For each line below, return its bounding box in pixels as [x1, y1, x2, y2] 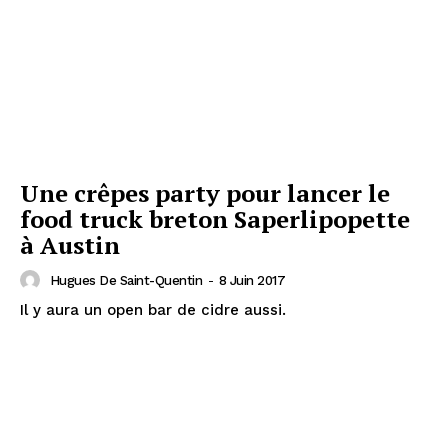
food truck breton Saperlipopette [20, 203, 410, 236]
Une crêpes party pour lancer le [20, 177, 390, 210]
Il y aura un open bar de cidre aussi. [20, 301, 286, 320]
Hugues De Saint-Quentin [49, 272, 202, 288]
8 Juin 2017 [218, 272, 285, 288]
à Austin [20, 229, 120, 262]
